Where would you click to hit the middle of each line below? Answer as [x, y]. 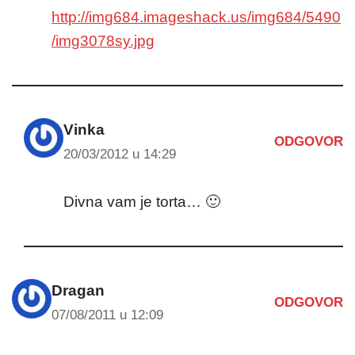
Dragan [78, 290]
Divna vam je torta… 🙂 [142, 201]
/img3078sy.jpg [103, 40]
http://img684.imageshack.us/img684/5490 [196, 17]
